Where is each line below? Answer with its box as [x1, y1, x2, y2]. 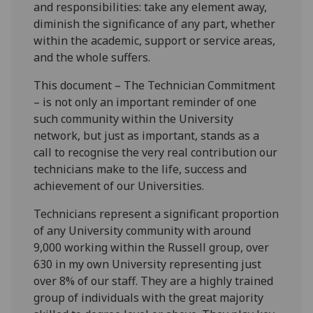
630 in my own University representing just [34, 256, 262, 272]
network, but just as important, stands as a [34, 128, 260, 144]
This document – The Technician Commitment [34, 78, 276, 94]
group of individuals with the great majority [34, 290, 264, 306]
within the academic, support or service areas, [34, 33, 276, 49]
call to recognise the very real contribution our [34, 145, 278, 161]
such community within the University [34, 111, 234, 127]
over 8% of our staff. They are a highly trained [34, 273, 274, 289]
